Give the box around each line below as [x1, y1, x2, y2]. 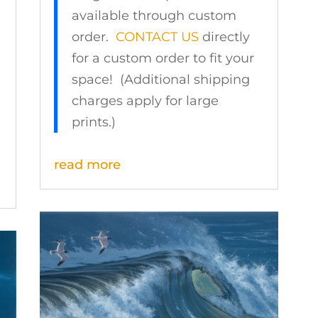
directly [198, 29, 250, 45]
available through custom [71, 8, 236, 24]
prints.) [71, 114, 116, 131]
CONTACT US [115, 29, 199, 45]
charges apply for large [71, 93, 219, 109]
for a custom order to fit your [71, 50, 254, 67]
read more [53, 157, 121, 173]
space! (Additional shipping [71, 72, 250, 88]
